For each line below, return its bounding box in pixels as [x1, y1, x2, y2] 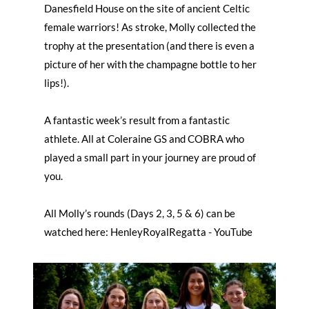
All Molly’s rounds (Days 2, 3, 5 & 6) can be [44, 206, 235, 219]
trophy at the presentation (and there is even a [44, 39, 255, 52]
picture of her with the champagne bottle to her [44, 57, 257, 70]
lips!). [44, 76, 69, 89]
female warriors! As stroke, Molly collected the [44, 20, 256, 33]
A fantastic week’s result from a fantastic [44, 113, 230, 126]
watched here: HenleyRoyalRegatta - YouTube [44, 225, 252, 238]
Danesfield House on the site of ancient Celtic [44, 1, 250, 14]
